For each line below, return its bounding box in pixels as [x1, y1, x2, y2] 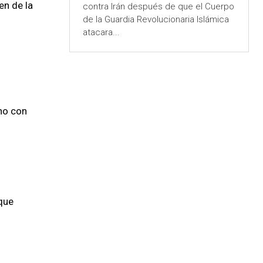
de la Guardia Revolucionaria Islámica [82, 14, 229, 25]
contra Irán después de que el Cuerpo [82, 1, 234, 12]
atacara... [82, 27, 120, 38]
